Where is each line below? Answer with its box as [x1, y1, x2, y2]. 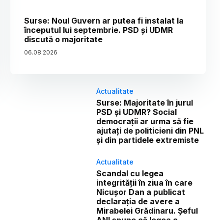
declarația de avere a [96, 196, 180, 207]
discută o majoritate [24, 34, 103, 45]
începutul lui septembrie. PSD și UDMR [24, 25, 173, 35]
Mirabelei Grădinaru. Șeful [96, 206, 198, 216]
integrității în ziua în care [96, 178, 193, 188]
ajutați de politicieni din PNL [96, 126, 204, 136]
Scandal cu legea [96, 168, 164, 179]
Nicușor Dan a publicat [96, 187, 186, 197]
